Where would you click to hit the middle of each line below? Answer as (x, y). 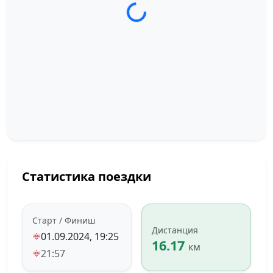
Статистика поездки (87, 177)
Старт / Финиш (64, 221)
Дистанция (175, 230)
